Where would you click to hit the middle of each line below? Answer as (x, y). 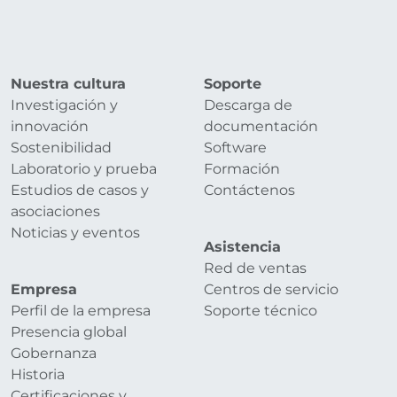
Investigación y (64, 105)
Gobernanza (54, 353)
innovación (50, 126)
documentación (261, 126)
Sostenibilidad (61, 147)
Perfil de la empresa (81, 310)
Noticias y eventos (75, 232)
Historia (38, 374)
